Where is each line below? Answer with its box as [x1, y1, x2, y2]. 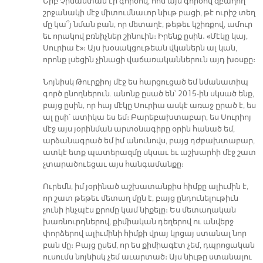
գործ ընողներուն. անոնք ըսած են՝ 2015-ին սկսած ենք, [42, 89, 254, 99]
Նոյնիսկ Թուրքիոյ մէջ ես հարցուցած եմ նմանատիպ [42, 77, 248, 87]
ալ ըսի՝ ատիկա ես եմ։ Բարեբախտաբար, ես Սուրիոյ [42, 112, 251, 122]
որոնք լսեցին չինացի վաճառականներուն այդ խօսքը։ [42, 55, 255, 65]
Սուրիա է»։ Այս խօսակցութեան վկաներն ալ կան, [42, 43, 237, 53]
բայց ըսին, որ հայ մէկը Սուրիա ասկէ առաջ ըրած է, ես [42, 100, 256, 110]
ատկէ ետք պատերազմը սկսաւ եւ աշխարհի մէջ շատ [42, 147, 256, 157]
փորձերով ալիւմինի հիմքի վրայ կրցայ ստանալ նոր [42, 228, 247, 238]
